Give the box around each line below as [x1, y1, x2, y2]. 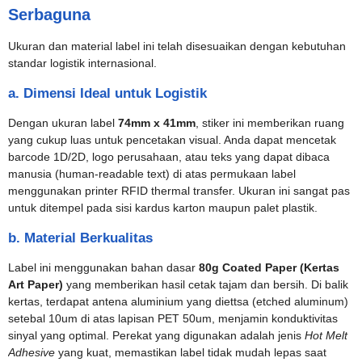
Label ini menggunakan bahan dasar [8, 261, 199, 274]
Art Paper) [8, 278, 63, 291]
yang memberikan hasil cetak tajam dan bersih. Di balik [63, 278, 348, 291]
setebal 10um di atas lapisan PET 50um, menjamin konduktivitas [8, 312, 338, 325]
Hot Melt [305, 329, 347, 342]
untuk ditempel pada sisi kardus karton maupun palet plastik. [8, 201, 318, 214]
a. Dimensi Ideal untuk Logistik [8, 86, 207, 101]
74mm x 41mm [118, 116, 196, 129]
